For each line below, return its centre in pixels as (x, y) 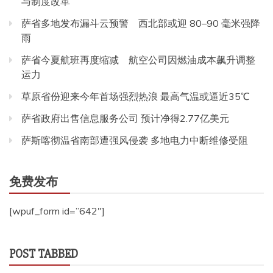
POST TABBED (44, 253)
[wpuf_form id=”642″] (57, 211)
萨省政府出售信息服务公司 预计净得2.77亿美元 (125, 118)
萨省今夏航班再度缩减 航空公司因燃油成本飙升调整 (138, 59)
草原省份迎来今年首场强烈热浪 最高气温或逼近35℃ (136, 96)
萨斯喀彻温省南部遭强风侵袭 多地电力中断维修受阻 (135, 140)
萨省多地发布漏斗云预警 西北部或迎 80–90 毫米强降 (141, 23)
